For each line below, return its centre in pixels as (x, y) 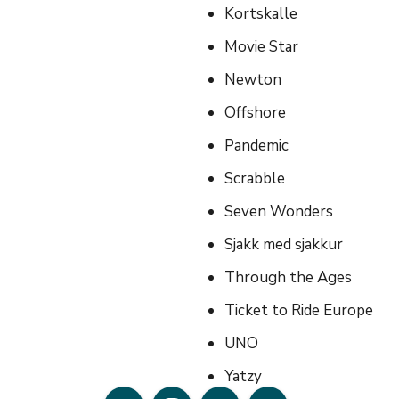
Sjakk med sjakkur (283, 245)
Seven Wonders (278, 212)
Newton (252, 80)
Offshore (255, 113)
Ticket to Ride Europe (298, 311)
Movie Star (261, 47)
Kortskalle (261, 14)
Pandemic (256, 146)
